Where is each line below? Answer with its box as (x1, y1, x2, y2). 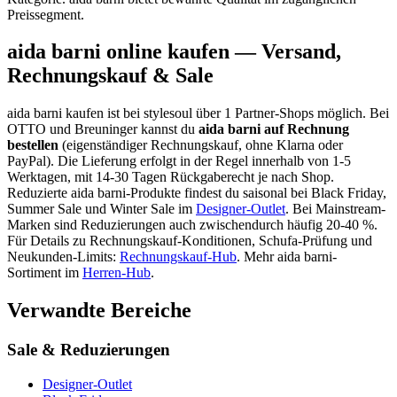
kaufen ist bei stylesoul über (62, 105, 221, 121)
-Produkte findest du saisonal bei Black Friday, (126, 185, 386, 201)
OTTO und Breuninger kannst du (7, 121, 198, 137)
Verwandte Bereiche (7, 299, 191, 323)
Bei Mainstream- (292, 201, 385, 217)
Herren (82, 265, 121, 281)
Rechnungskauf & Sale (7, 64, 214, 88)
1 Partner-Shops (224, 105, 314, 121)
